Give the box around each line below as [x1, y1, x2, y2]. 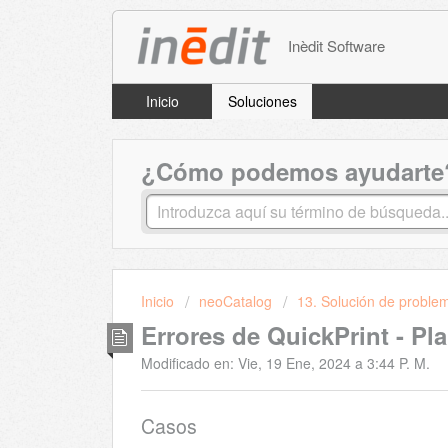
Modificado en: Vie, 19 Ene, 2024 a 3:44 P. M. [141, 352, 430, 373]
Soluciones [227, 91, 297, 112]
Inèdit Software [288, 34, 386, 56]
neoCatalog [199, 291, 272, 312]
